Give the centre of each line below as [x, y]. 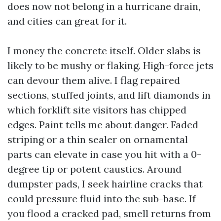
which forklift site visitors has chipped [97, 110]
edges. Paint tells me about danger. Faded [103, 125]
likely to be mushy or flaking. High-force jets [110, 65]
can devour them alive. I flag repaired [94, 80]
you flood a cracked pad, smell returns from [109, 213]
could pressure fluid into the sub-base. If [102, 199]
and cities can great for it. [67, 21]
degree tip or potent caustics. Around [94, 169]
